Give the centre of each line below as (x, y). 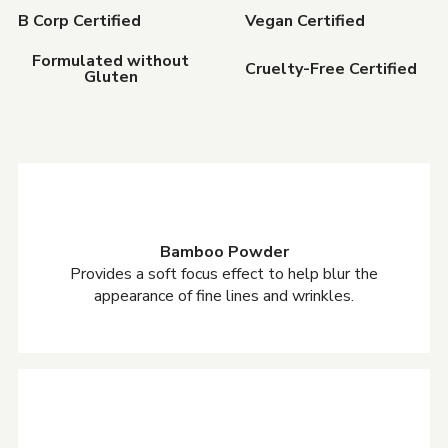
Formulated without (111, 61)
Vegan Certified (304, 21)
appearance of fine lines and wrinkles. (224, 296)
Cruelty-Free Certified (330, 69)
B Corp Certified (79, 21)
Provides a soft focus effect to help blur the (224, 274)
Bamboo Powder (224, 252)
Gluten (110, 77)
